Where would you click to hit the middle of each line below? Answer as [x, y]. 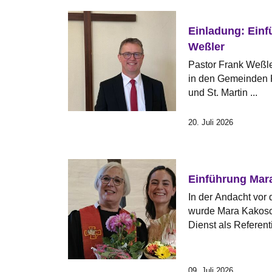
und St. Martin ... [223, 92]
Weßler [207, 46]
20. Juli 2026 [211, 122]
